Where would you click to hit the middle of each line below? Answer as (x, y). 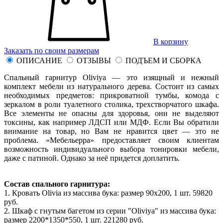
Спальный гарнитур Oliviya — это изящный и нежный (111, 77)
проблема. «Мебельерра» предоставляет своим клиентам (111, 140)
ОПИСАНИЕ (39, 60)
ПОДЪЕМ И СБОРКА (164, 60)
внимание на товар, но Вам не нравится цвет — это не (111, 131)
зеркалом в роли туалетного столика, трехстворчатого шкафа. (111, 104)
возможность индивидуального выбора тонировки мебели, (111, 149)
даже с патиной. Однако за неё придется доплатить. (94, 158)
